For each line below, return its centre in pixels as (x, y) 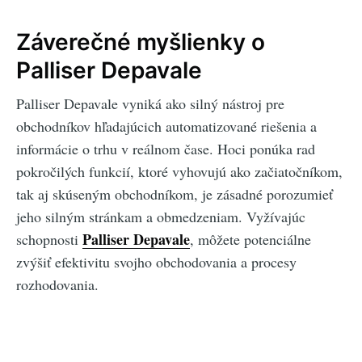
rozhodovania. (57, 284)
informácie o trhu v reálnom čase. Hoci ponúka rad (166, 148)
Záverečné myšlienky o (141, 42)
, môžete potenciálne (250, 239)
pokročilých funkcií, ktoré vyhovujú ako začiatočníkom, (179, 171)
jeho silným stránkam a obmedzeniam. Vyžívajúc (161, 216)
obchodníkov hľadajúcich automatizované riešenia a (166, 126)
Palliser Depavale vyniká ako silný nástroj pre (150, 103)
